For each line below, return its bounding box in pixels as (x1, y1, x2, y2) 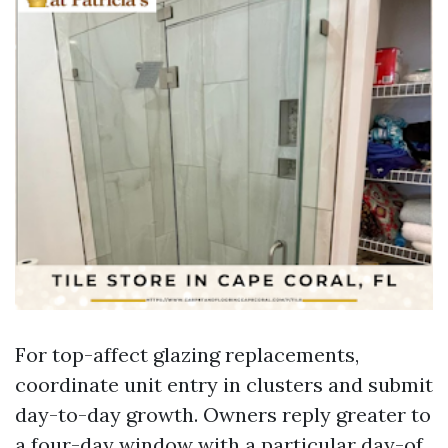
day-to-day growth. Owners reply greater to (15, 402, 431, 427)
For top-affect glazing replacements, (15, 342, 359, 367)
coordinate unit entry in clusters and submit (15, 372, 433, 397)
